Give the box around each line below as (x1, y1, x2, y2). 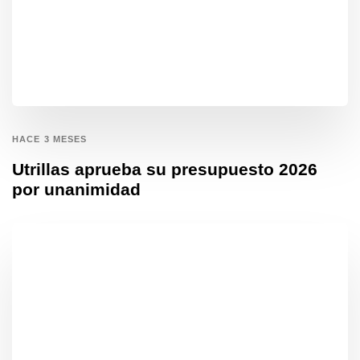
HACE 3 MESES (12, 133, 88, 144)
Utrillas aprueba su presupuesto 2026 (12, 159, 317, 178)
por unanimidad (12, 179, 141, 198)
